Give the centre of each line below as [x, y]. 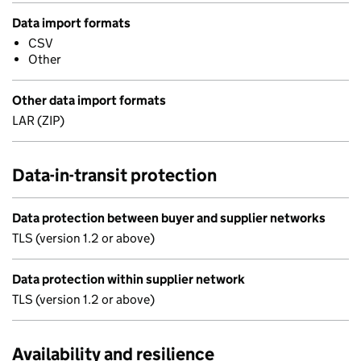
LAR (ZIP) [38, 120]
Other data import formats [89, 100]
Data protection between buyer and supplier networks [169, 218]
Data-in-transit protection [114, 175]
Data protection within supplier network [129, 279]
